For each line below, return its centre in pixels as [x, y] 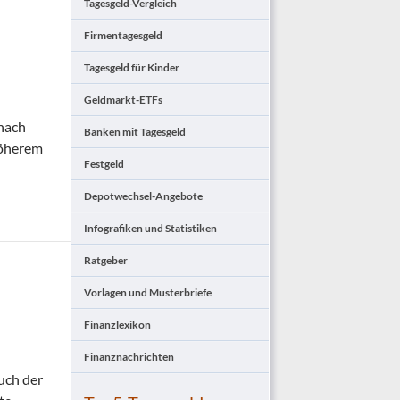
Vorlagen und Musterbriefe [148, 292]
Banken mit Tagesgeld [135, 131]
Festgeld [104, 163]
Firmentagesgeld [123, 35]
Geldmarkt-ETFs [123, 99]
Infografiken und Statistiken [150, 228]
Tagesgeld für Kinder [132, 67]
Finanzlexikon [117, 324]
